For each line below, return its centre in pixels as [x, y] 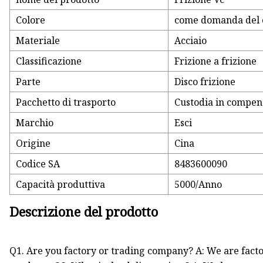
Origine [33, 144]
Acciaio [191, 41]
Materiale [38, 41]
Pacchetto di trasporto [66, 102]
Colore [31, 20]
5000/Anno [198, 185]
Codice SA [38, 164]
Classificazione [49, 61]
